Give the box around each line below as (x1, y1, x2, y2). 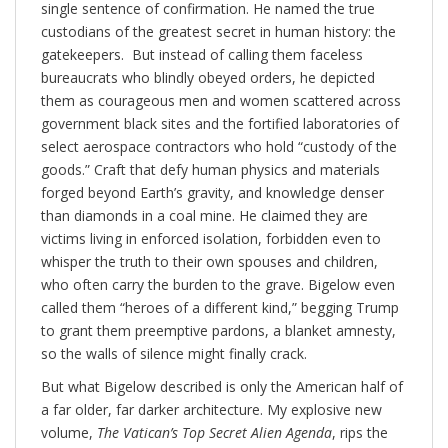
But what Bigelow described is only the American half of (41, 377, 403, 397)
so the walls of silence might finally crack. (41, 344, 311, 364)
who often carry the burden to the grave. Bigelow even (41, 275, 395, 295)
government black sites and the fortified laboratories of (41, 114, 399, 134)
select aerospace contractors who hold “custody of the (41, 137, 397, 157)
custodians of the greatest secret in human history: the (41, 22, 396, 42)
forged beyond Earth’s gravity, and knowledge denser (41, 183, 384, 203)
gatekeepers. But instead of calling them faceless (41, 45, 363, 65)
